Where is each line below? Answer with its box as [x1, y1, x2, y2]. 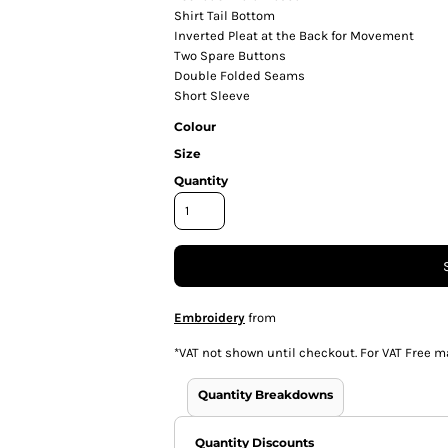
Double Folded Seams [174, 67, 305, 83]
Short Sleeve [174, 87, 250, 103]
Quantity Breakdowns [198, 386, 333, 402]
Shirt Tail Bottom [174, 7, 275, 23]
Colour [174, 118, 216, 134]
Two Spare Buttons [174, 47, 286, 63]
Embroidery [174, 309, 245, 325]
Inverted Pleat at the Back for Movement [174, 27, 414, 43]
